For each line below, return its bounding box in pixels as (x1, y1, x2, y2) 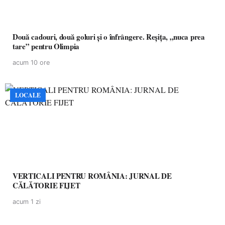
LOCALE (15, 91, 41, 99)
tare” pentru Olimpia (13, 41, 79, 52)
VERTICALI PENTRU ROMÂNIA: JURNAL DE (13, 170, 172, 181)
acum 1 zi (13, 198, 41, 205)
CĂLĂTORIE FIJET (13, 180, 80, 191)
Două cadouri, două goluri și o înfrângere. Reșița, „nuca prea (13, 31, 205, 42)
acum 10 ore (13, 59, 50, 66)
